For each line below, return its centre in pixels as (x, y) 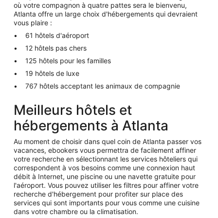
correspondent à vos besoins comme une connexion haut (104, 168)
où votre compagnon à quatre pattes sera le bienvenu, (100, 5)
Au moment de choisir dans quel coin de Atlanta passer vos (108, 141)
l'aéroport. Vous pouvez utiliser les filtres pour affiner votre (106, 185)
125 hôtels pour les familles (68, 61)
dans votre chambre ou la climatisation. (76, 211)
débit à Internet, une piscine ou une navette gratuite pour (105, 176)
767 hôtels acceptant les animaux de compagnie (103, 86)
